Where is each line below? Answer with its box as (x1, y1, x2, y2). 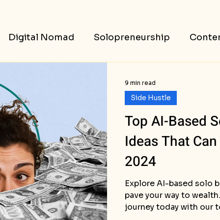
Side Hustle (131, 93, 171, 102)
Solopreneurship (94, 31, 170, 43)
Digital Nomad (8, 31, 74, 43)
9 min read (125, 79, 156, 86)
